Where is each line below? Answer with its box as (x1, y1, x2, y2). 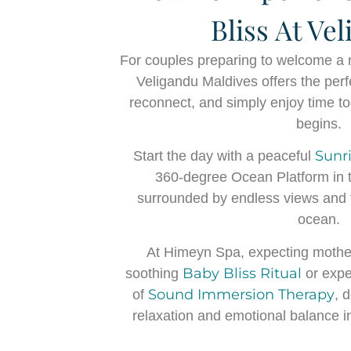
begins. (296, 115, 342, 132)
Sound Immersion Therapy (147, 285, 335, 303)
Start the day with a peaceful (132, 148, 315, 165)
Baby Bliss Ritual (179, 264, 302, 282)
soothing (125, 265, 179, 281)
